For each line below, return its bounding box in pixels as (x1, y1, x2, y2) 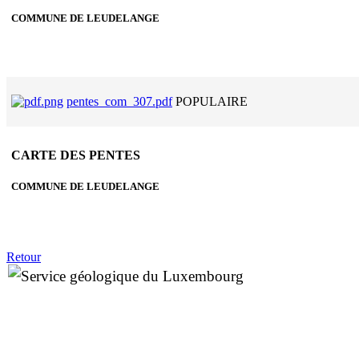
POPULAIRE (175, 94, 248, 108)
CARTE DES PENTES (11, 148, 140, 163)
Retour (6, 249, 41, 264)
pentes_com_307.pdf (67, 94, 172, 108)
